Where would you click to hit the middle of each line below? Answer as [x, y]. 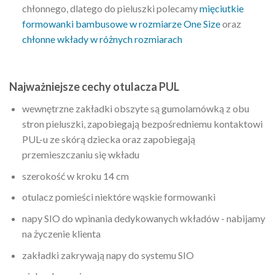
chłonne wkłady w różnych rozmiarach [102, 39]
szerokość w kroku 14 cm [75, 176]
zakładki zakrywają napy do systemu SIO [108, 255]
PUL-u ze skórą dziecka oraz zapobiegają [108, 139]
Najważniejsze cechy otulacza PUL [94, 87]
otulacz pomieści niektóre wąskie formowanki [118, 197]
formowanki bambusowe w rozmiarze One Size [121, 24]
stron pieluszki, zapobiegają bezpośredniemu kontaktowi [142, 124]
